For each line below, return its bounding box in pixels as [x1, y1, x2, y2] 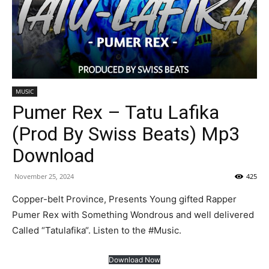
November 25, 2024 [14, 172, 74, 181]
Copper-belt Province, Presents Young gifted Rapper [12, 193, 237, 205]
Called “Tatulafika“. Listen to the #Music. [12, 225, 181, 236]
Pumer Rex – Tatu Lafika [12, 101, 219, 124]
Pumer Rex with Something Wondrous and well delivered [12, 209, 254, 220]
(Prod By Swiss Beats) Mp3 [12, 122, 240, 145]
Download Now [109, 255, 160, 264]
